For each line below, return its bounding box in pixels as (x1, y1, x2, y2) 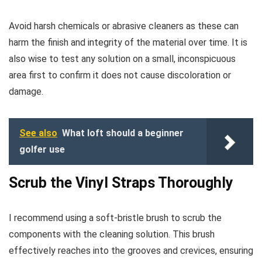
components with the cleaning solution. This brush (9, 228, 215, 240)
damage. (9, 85, 43, 97)
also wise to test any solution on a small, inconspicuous (9, 53, 236, 64)
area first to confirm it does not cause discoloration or (9, 69, 231, 81)
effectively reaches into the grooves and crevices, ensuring (9, 244, 253, 256)
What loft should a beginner (62, 127, 184, 139)
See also (19, 127, 57, 139)
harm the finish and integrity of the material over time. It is (9, 36, 247, 48)
